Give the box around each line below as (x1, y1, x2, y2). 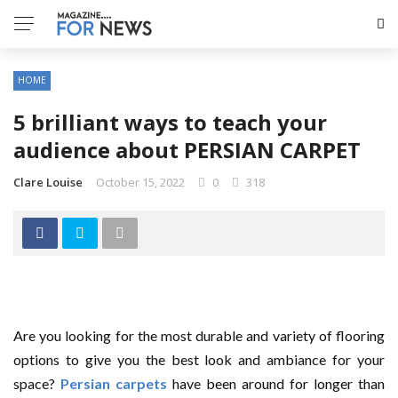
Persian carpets (60, 375, 167, 392)
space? (13, 375, 60, 392)
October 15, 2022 (96, 174, 185, 190)
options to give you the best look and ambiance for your (13, 351, 385, 368)
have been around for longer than (167, 375, 385, 392)
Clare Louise (13, 174, 83, 190)
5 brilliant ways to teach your (13, 107, 327, 137)
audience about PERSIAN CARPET (13, 135, 361, 164)
